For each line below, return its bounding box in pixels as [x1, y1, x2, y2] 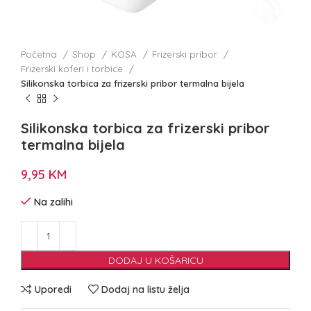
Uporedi [34, 283, 72, 296]
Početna [21, 49, 60, 60]
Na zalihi [34, 196, 73, 208]
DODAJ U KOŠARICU [108, 254, 203, 267]
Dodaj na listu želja [101, 283, 190, 296]
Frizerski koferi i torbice [21, 63, 126, 74]
